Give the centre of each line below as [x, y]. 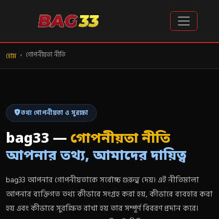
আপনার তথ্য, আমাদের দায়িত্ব [96, 157]
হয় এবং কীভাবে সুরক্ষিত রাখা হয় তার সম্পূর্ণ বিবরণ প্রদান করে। [102, 208]
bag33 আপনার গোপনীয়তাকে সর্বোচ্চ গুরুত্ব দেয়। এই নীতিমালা [102, 180]
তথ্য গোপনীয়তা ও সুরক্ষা [55, 113]
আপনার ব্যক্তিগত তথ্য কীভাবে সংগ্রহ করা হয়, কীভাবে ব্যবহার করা [109, 194]
